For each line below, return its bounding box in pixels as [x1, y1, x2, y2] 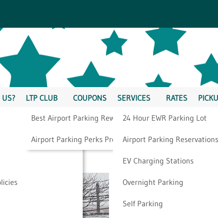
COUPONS [73, 93, 107, 103]
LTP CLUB [25, 93, 57, 103]
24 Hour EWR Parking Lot [122, 112, 207, 123]
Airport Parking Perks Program [31, 134, 134, 144]
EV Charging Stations [122, 155, 194, 165]
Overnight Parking [122, 177, 183, 187]
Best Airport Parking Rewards [31, 112, 129, 123]
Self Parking [122, 198, 163, 208]
